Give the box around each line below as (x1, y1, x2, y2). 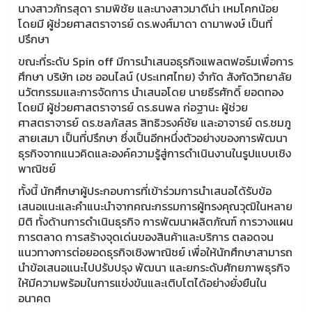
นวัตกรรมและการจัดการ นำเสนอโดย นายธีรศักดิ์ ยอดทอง (18, 83, 283, 100)
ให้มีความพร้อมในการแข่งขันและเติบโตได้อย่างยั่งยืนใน (18, 274, 267, 291)
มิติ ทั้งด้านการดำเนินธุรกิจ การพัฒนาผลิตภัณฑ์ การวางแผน (18, 212, 293, 230)
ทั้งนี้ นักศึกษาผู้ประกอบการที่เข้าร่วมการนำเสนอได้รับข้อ (18, 182, 272, 199)
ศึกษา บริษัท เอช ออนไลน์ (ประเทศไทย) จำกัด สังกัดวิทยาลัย (18, 68, 292, 85)
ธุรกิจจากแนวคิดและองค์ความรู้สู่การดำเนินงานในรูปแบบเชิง (18, 144, 291, 162)
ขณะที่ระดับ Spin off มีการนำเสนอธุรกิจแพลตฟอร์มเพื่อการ (18, 52, 293, 70)
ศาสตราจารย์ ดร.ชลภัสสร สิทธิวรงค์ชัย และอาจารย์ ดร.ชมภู (18, 114, 291, 131)
